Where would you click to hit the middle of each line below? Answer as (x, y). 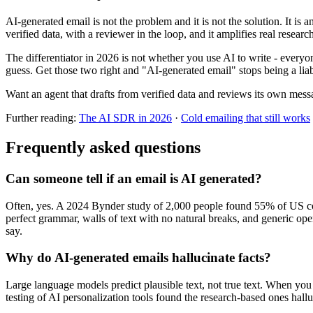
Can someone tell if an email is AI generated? (134, 179)
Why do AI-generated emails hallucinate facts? (138, 258)
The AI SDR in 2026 (125, 118)
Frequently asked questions (103, 148)
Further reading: (42, 118)
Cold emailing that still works (246, 118)
